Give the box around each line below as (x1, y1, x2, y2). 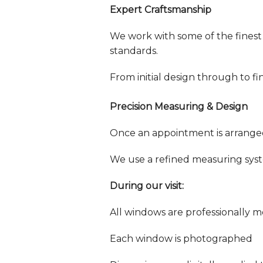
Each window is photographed (110, 233, 252, 245)
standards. (110, 45, 158, 57)
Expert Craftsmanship (110, 4, 211, 16)
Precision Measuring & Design (110, 101, 248, 113)
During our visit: (110, 180, 184, 192)
